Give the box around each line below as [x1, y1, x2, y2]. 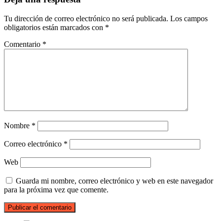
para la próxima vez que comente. [4, 185, 109, 194]
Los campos [170, 14, 208, 23]
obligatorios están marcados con [4, 23, 105, 32]
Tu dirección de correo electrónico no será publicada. [4, 14, 168, 23]
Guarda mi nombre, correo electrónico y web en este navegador [16, 177, 213, 185]
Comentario [4, 40, 42, 48]
